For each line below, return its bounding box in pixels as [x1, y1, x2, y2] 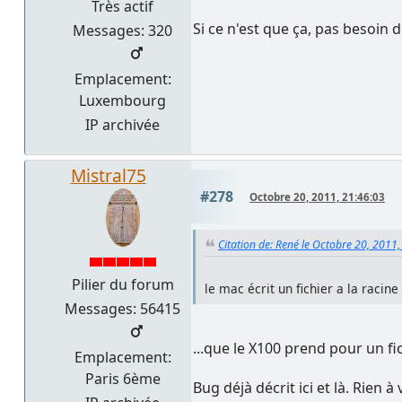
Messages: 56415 [65, 299, 180, 319]
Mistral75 [70, 163, 146, 188]
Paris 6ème [84, 369, 161, 389]
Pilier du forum [71, 275, 174, 295]
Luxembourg [79, 91, 166, 111]
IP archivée [85, 115, 160, 135]
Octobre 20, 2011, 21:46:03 [249, 190, 385, 205]
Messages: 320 [73, 21, 172, 41]
